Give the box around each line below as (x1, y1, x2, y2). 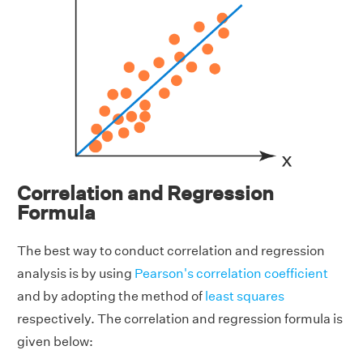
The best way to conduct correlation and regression (17, 242, 325, 258)
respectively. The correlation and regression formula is (17, 310, 343, 327)
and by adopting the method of (17, 288, 205, 304)
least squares (205, 288, 284, 304)
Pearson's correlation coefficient (135, 265, 328, 281)
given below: (17, 333, 93, 349)
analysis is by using (17, 265, 135, 281)
